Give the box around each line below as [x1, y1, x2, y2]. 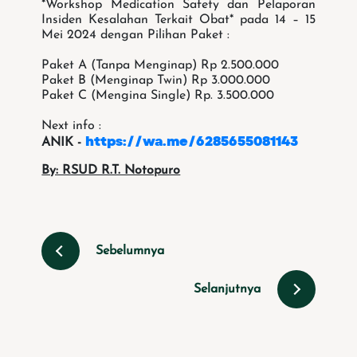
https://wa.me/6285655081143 [85, 132, 299, 151]
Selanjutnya [193, 283, 261, 296]
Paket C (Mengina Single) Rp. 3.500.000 [41, 89, 275, 103]
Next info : [41, 120, 102, 133]
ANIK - [41, 136, 86, 150]
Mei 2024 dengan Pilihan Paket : [41, 29, 230, 42]
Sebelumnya [96, 245, 165, 258]
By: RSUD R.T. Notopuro [41, 164, 181, 178]
